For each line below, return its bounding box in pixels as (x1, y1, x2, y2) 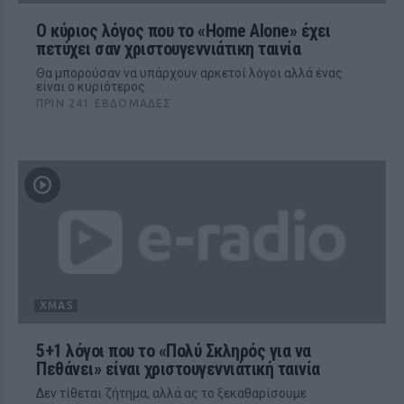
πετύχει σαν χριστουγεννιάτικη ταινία (36, 38, 300, 60)
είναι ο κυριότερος (36, 79, 145, 94)
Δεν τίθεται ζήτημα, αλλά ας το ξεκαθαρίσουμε (36, 386, 307, 400)
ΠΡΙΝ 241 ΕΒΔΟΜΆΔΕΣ (36, 97, 172, 109)
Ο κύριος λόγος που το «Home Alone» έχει (36, 20, 331, 41)
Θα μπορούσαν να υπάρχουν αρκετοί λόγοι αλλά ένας (36, 66, 343, 80)
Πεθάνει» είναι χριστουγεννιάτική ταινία (36, 358, 320, 380)
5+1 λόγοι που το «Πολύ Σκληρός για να (36, 340, 311, 362)
